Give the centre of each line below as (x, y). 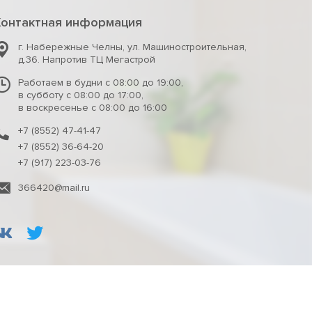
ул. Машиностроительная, (187, 47)
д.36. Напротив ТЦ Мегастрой (86, 60)
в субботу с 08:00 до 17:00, (80, 95)
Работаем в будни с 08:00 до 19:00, (100, 83)
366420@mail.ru (54, 188)
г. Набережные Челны (70, 47)
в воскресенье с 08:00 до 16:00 (92, 108)
